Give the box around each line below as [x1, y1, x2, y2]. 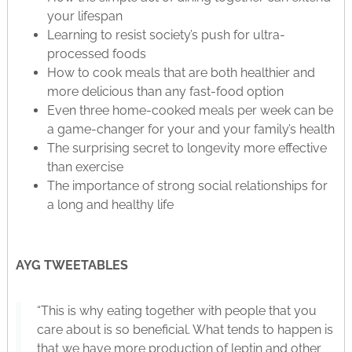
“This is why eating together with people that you [36, 303, 317, 318]
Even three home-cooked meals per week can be [46, 102, 333, 118]
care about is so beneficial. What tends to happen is [36, 322, 333, 337]
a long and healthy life [46, 196, 174, 212]
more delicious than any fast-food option [46, 83, 284, 99]
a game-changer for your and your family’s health [46, 121, 335, 137]
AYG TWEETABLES [15, 257, 128, 273]
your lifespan [46, 8, 123, 24]
